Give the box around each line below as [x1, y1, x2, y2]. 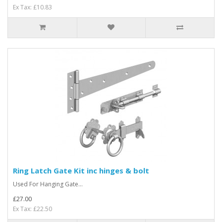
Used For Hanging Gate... [13, 180, 83, 188]
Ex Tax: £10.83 [13, 3, 52, 11]
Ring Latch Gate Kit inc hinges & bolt [13, 166, 149, 175]
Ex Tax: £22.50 [13, 205, 52, 213]
